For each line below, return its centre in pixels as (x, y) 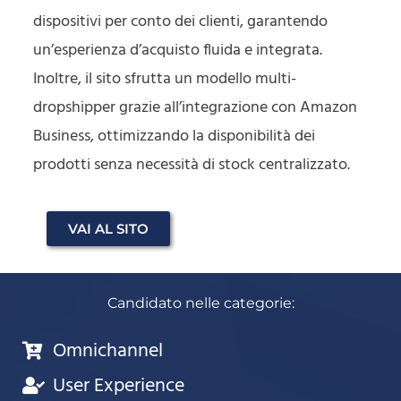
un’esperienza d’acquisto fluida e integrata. (178, 50)
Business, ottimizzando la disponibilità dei (175, 136)
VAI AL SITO (109, 228)
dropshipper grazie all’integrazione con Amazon (196, 107)
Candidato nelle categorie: (200, 303)
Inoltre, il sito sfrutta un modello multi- (165, 79)
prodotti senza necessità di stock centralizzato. (192, 165)
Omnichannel (108, 351)
